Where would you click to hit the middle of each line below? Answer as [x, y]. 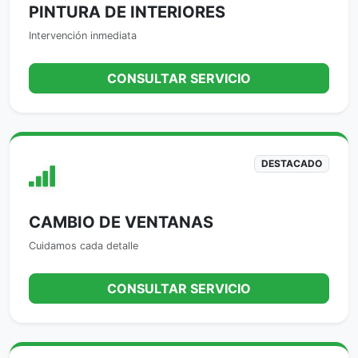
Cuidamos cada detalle [84, 245]
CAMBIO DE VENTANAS [121, 222]
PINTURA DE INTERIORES [127, 12]
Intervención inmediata [83, 35]
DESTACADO [292, 163]
